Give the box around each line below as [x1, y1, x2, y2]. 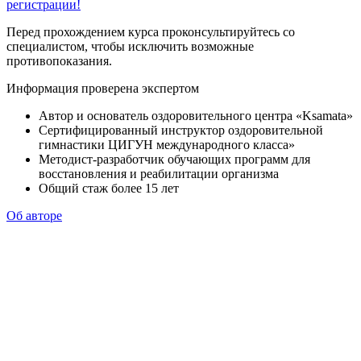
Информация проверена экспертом [6, 81, 199, 96]
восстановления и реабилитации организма [39, 167, 279, 181]
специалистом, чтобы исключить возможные [6, 39, 254, 54]
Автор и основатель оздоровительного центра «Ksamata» [39, 109, 353, 123]
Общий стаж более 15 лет [39, 181, 179, 196]
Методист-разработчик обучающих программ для [39, 152, 310, 167]
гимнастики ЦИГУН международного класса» [39, 138, 295, 152]
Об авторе [6, 209, 62, 223]
